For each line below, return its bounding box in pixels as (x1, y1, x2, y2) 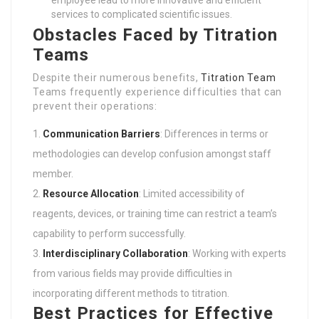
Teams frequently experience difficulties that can (33, 86, 283, 98)
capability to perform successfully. (33, 228, 186, 240)
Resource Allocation (43, 188, 139, 200)
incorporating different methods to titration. (33, 288, 229, 300)
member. (33, 168, 73, 180)
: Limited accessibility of (139, 188, 245, 200)
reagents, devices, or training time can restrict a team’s (33, 208, 277, 220)
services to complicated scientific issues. (51, 9, 232, 21)
